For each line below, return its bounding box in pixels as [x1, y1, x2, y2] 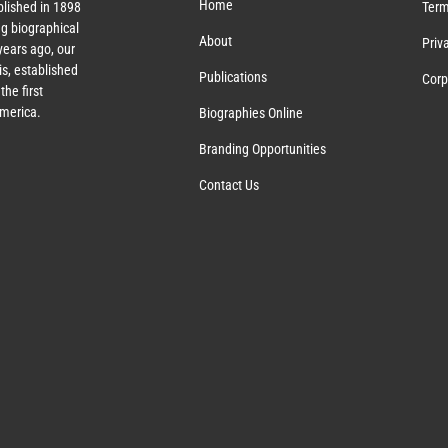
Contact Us [199, 176, 260, 193]
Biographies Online [199, 104, 304, 121]
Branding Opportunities [199, 140, 327, 157]
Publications [199, 68, 268, 85]
